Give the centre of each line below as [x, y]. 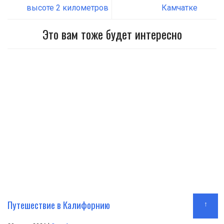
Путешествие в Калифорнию [59, 204]
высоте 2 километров [67, 7]
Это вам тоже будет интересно [112, 34]
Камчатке [179, 7]
